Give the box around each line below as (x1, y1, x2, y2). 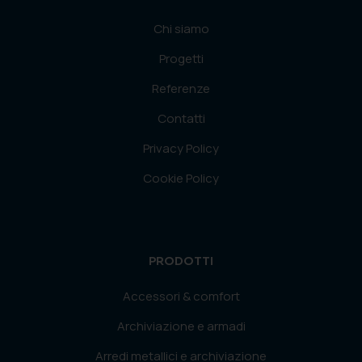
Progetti (158, 50, 204, 68)
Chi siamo (153, 20, 209, 38)
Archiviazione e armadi (116, 318, 246, 335)
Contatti (157, 110, 205, 128)
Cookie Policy (143, 170, 219, 187)
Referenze (152, 80, 210, 98)
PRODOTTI (149, 254, 213, 269)
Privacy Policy (143, 140, 219, 158)
